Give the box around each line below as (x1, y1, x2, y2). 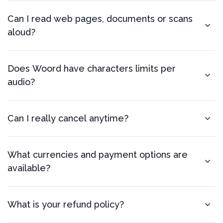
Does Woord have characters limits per (7, 63, 176, 74)
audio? (7, 77, 35, 88)
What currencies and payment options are (7, 149, 188, 160)
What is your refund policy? (7, 199, 124, 210)
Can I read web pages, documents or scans (7, 13, 193, 24)
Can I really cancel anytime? (7, 113, 128, 124)
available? (7, 163, 50, 174)
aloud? (7, 27, 35, 38)
